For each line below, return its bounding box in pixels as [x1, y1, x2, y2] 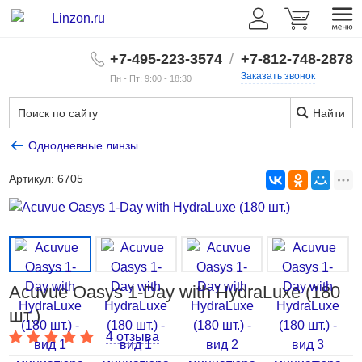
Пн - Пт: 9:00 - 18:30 [109, 74, 192, 83]
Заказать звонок [240, 70, 315, 82]
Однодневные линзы [28, 139, 139, 152]
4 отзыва [106, 330, 160, 343]
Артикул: [9, 172, 58, 185]
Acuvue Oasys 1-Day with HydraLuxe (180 [9, 282, 341, 302]
